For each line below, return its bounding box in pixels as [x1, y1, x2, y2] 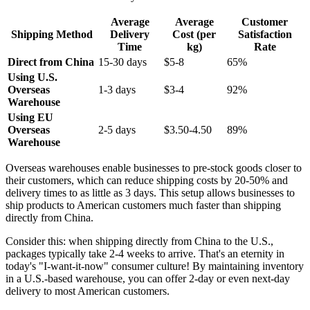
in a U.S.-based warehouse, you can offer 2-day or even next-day [6, 273, 290, 285]
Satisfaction [237, 28, 292, 41]
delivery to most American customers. [6, 285, 170, 298]
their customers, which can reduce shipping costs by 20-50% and [6, 174, 288, 187]
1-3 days [98, 84, 136, 96]
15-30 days [98, 56, 147, 69]
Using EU [8, 111, 53, 124]
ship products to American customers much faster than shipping [6, 199, 281, 212]
